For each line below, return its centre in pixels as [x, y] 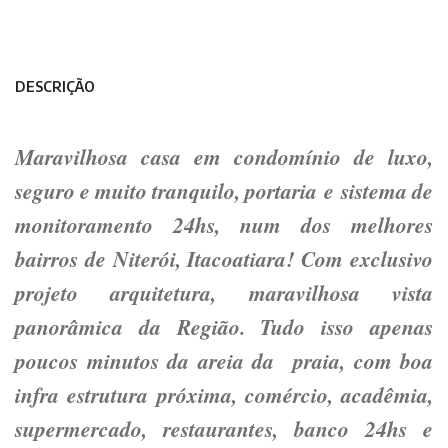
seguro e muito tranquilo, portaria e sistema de [224, 190]
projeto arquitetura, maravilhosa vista [224, 292]
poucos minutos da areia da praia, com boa [224, 360]
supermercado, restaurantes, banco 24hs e [224, 428]
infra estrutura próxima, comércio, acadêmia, [224, 394]
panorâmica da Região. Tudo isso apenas [224, 326]
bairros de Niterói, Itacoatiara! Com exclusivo [224, 258]
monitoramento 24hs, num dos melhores [224, 224]
